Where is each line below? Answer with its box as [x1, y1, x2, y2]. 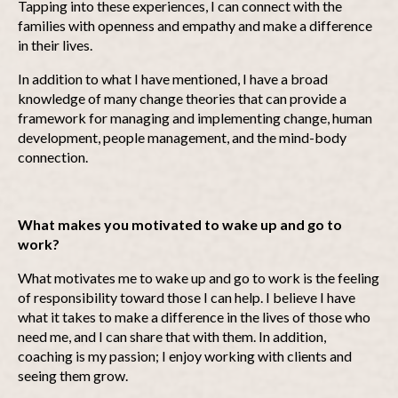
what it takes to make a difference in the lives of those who [18, 308, 370, 325]
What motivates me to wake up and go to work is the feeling [18, 269, 379, 286]
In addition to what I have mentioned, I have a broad [18, 70, 328, 87]
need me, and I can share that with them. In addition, [18, 328, 326, 345]
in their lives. [18, 36, 92, 53]
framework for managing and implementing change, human [18, 109, 372, 126]
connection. [18, 148, 88, 165]
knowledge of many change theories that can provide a [18, 90, 346, 107]
